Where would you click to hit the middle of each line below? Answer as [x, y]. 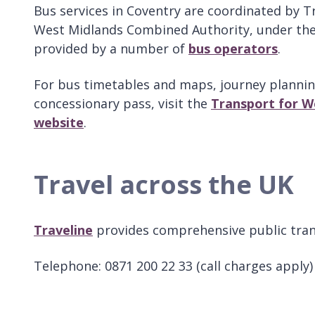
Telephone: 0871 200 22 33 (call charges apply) [173, 265]
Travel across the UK [164, 184]
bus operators [233, 48]
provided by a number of [111, 48]
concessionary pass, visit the [122, 103]
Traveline [63, 230]
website [59, 122]
